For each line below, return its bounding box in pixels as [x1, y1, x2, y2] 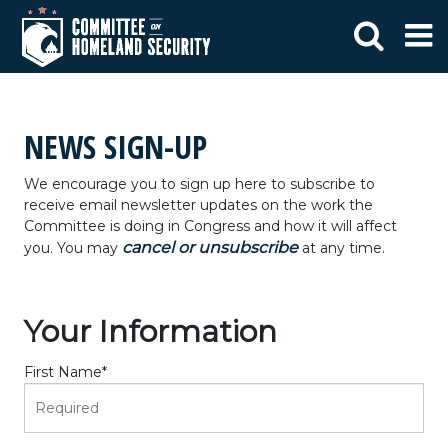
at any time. [298, 239, 385, 257]
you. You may [24, 239, 122, 257]
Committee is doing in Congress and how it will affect [24, 217, 397, 235]
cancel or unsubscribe [122, 238, 298, 257]
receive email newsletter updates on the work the [24, 196, 373, 214]
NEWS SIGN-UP [24, 125, 207, 168]
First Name [24, 363, 102, 381]
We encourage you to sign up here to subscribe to [24, 175, 375, 193]
